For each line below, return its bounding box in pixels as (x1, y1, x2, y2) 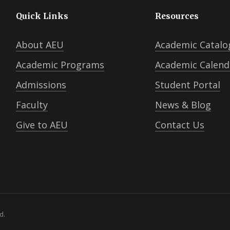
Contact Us (155, 118, 204, 131)
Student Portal (155, 78, 220, 91)
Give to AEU (15, 118, 68, 131)
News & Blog (155, 98, 211, 111)
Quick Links (15, 11, 68, 21)
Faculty (15, 98, 48, 111)
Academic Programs (15, 58, 104, 71)
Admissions (15, 78, 66, 91)
